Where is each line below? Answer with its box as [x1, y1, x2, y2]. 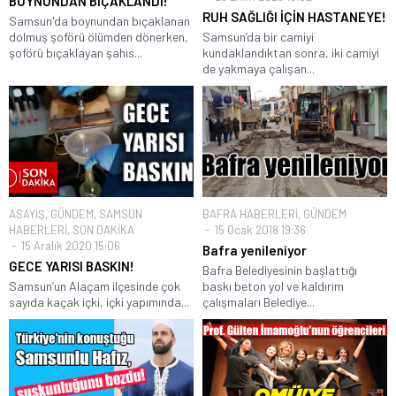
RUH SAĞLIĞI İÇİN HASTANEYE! [202, 9, 386, 26]
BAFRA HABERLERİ [202, 206, 298, 221]
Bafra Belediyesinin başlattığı [202, 262, 357, 278]
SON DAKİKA [72, 222, 134, 237]
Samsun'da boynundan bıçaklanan [9, 13, 190, 29]
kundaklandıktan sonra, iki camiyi [202, 45, 379, 61]
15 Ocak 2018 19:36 [212, 222, 306, 237]
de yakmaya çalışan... [202, 61, 315, 77]
